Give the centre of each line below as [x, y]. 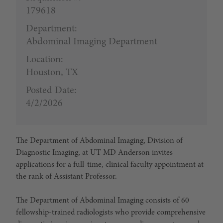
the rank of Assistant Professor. [66, 177]
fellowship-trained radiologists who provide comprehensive [111, 213]
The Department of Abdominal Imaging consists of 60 [103, 201]
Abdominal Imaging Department [92, 42]
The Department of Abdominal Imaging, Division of [99, 141]
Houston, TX [52, 73]
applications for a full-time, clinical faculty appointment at [110, 165]
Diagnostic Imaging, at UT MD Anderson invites [94, 153]
